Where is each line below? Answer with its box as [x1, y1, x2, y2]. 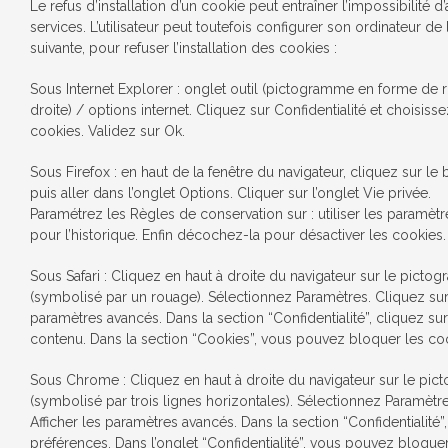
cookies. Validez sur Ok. [30, 123, 185, 139]
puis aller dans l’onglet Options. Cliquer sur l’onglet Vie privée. [30, 185, 431, 201]
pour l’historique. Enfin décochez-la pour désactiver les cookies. [30, 227, 446, 243]
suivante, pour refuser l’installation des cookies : [30, 40, 337, 56]
